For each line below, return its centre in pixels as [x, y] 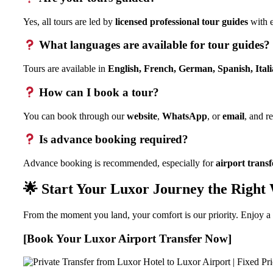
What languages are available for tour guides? [153, 45]
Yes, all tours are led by [69, 21]
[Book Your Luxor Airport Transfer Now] [127, 238]
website [142, 116]
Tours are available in [66, 69]
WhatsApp [185, 116]
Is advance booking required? [112, 140]
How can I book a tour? [98, 92]
